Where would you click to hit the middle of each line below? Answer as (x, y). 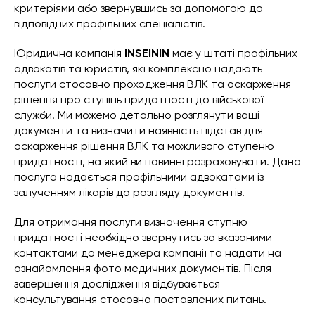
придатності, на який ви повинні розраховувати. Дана (157, 162)
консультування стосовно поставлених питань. (140, 300)
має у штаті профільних (233, 53)
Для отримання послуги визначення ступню (131, 222)
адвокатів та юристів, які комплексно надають (138, 69)
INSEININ (147, 53)
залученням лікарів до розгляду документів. (129, 193)
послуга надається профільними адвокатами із (139, 177)
